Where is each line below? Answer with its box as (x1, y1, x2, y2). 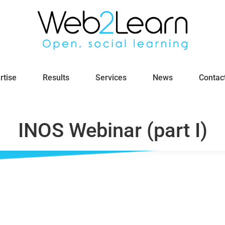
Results (42, 73, 69, 82)
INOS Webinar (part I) (18, 119, 207, 142)
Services (95, 73, 127, 82)
